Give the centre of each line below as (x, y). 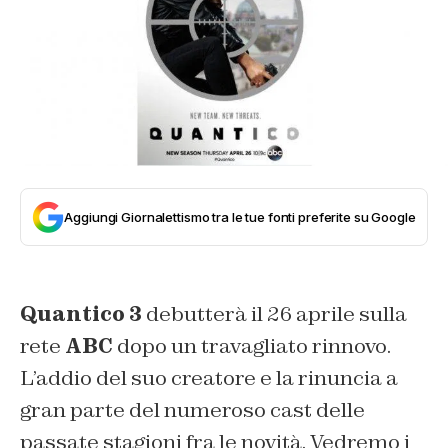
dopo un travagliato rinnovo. (252, 346)
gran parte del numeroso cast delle (192, 410)
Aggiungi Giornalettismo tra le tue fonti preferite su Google (240, 217)
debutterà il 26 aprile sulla (274, 314)
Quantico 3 (81, 314)
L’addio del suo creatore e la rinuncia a (209, 378)
